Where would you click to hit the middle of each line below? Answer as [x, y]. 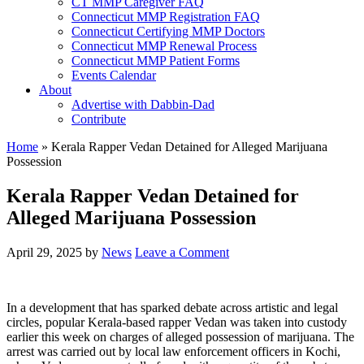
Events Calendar [114, 75]
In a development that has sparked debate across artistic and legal [172, 307]
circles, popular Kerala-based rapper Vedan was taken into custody [177, 322]
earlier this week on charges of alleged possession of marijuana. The [180, 336]
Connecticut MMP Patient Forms [156, 61]
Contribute [99, 119]
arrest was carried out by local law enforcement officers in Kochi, [173, 351]
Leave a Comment [182, 252]
